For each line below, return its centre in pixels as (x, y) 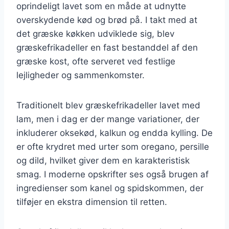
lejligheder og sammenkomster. (81, 75)
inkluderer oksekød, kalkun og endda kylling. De (114, 133)
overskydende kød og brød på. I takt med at (107, 20)
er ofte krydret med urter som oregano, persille (113, 146)
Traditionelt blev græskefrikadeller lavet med (108, 105)
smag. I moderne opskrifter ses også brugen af (112, 174)
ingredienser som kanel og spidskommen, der (110, 188)
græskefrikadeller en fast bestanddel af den (107, 47)
